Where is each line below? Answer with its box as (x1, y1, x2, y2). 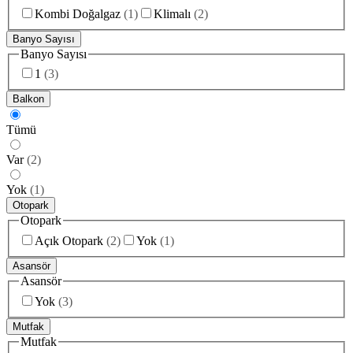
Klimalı (154, 6, 191, 20)
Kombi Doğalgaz (35, 6, 121, 20)
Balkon (13, 93, 44, 106)
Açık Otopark (35, 233, 103, 247)
